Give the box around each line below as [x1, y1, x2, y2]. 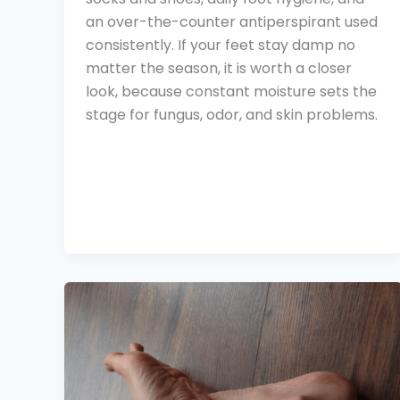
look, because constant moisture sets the [86, 81, 377, 103]
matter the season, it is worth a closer [86, 58, 352, 79]
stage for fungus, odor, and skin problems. [86, 104, 378, 126]
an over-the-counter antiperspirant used [86, 12, 378, 33]
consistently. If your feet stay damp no [86, 35, 355, 56]
